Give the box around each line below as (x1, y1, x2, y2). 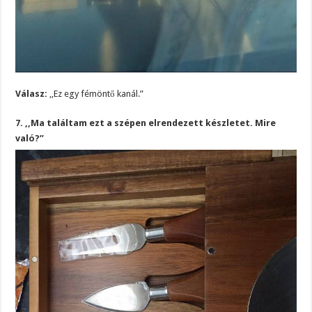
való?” (15, 132, 45, 143)
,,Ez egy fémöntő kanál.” (47, 88, 144, 99)
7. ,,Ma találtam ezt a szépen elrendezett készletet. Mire (15, 117, 276, 128)
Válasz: (15, 88, 48, 99)
